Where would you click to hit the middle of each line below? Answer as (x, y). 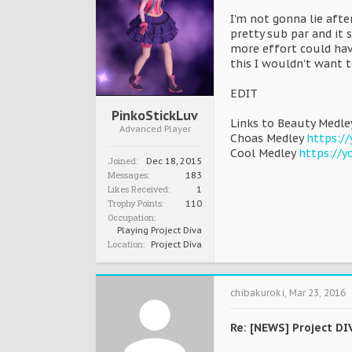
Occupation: (132, 218)
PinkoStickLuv (155, 116)
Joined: (123, 161)
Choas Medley (268, 138)
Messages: (128, 175)
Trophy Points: (136, 203)
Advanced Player (155, 129)
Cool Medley (264, 153)
